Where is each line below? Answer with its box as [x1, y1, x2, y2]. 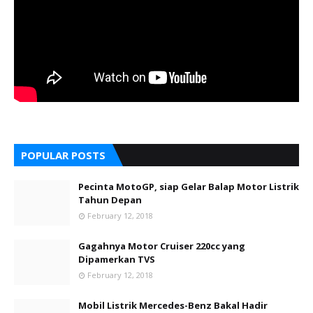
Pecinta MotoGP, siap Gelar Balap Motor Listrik [78, 180, 299, 194]
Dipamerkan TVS [78, 253, 155, 266]
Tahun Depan [78, 194, 142, 207]
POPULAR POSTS [21, 148, 105, 163]
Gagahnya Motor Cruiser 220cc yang [78, 240, 245, 253]
